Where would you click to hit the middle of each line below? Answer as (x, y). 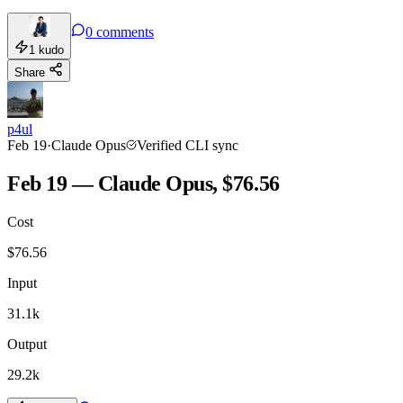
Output (27, 344)
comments (125, 31)
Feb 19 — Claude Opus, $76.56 (143, 183)
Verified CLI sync (188, 145)
